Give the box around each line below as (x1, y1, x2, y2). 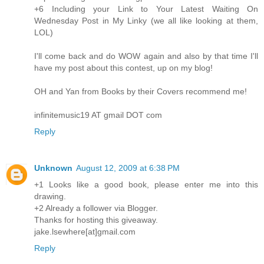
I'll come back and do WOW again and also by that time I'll (34, 51, 258, 61)
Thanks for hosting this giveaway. (34, 215, 158, 225)
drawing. (34, 192, 66, 202)
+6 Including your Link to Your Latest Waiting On (34, 4, 258, 14)
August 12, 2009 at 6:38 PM (76, 163, 180, 173)
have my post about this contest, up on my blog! (34, 63, 213, 73)
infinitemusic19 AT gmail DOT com (34, 110, 162, 120)
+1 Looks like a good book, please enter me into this (34, 180, 258, 190)
